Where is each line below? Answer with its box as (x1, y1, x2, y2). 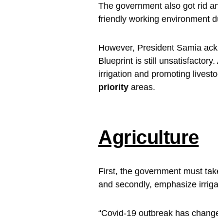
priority (98, 82, 128, 92)
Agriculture (98, 126, 199, 148)
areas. (128, 82, 155, 92)
